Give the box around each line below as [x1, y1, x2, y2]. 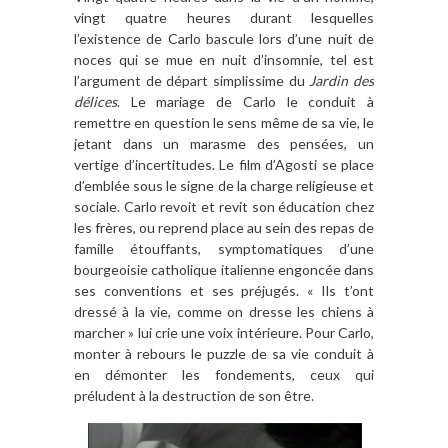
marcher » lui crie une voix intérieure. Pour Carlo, [74, 323, 374, 341]
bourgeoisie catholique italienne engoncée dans [74, 260, 374, 278]
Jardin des [309, 71, 375, 89]
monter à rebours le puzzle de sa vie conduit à [74, 344, 374, 362]
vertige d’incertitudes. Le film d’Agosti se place [74, 155, 374, 173]
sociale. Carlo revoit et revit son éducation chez [74, 197, 374, 215]
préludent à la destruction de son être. [74, 386, 314, 404]
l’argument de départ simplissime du [74, 71, 310, 89]
